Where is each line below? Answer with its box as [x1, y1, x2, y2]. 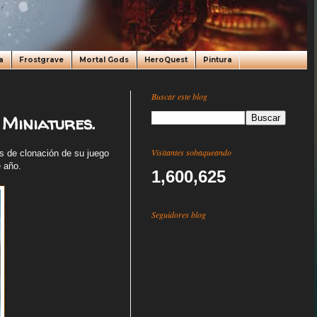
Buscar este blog [151, 91, 207, 102]
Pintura [203, 55, 232, 64]
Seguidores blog [151, 209, 206, 220]
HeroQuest [144, 55, 188, 64]
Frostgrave [19, 55, 64, 64]
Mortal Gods [79, 55, 129, 64]
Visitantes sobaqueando [151, 146, 231, 158]
